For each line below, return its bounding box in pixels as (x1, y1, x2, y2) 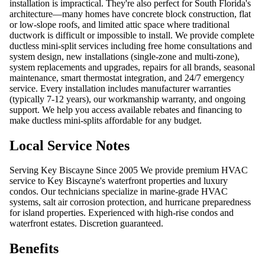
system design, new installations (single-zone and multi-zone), (9, 51, 240, 62)
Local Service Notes (9, 137, 130, 153)
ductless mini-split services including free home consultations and (9, 40, 252, 51)
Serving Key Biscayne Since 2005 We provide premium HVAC (9, 165, 248, 176)
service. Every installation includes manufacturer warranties (9, 83, 231, 93)
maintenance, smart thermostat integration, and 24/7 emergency (9, 72, 244, 83)
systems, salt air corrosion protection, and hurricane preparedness (9, 197, 251, 208)
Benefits (9, 241, 59, 257)
